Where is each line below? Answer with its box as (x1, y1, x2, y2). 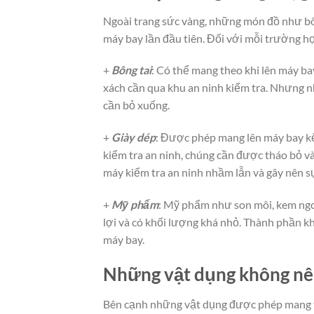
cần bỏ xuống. (103, 98, 170, 112)
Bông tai (111, 63, 151, 77)
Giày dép (111, 130, 156, 144)
